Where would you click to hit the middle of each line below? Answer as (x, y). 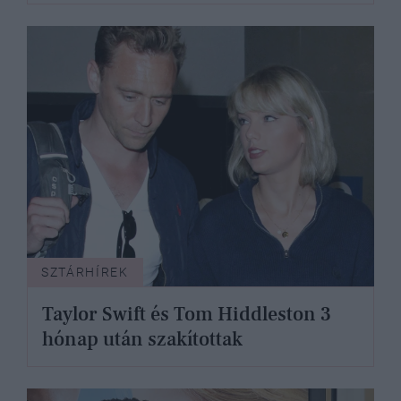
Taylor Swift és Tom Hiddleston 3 (187, 315)
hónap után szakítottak (142, 340)
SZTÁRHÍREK (85, 273)
